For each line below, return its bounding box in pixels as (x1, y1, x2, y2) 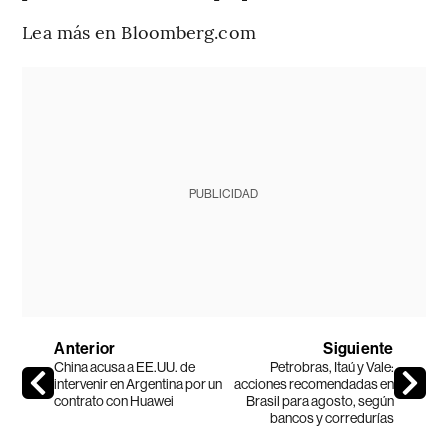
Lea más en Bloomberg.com (22, 18, 256, 44)
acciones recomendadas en (233, 375, 394, 392)
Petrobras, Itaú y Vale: (269, 358, 394, 375)
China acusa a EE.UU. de (54, 358, 196, 375)
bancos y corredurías (269, 409, 394, 426)
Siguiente (323, 338, 394, 358)
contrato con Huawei (54, 392, 175, 409)
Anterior (54, 338, 116, 358)
